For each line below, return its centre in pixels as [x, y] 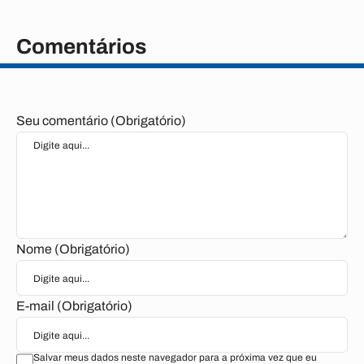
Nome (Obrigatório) [73, 249]
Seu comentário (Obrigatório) [101, 121]
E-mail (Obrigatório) [74, 306]
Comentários [81, 46]
